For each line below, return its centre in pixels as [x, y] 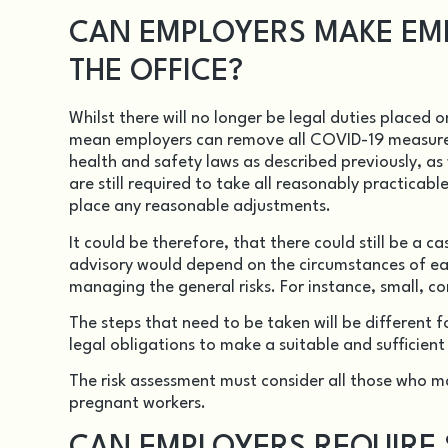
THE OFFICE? [156, 73]
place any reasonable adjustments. [200, 207]
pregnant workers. [137, 404]
